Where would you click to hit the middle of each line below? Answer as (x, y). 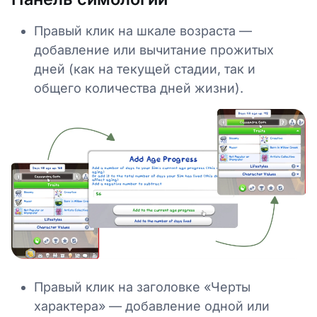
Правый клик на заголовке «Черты (142, 287)
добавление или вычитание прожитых (154, 50)
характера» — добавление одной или (152, 306)
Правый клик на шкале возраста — (143, 31)
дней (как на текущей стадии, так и (145, 69)
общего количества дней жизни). (139, 88)
